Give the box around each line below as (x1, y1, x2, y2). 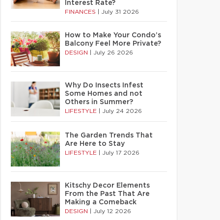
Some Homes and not (65, 90, 142, 97)
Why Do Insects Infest (65, 82, 143, 89)
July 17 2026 (102, 150, 139, 156)
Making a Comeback (65, 199, 137, 206)
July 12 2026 (93, 208, 131, 214)
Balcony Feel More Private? (65, 40, 161, 47)
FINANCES (65, 9, 98, 15)
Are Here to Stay (65, 140, 125, 147)
